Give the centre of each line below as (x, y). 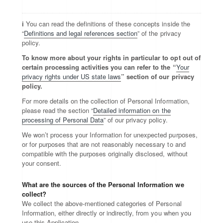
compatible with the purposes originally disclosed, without (105, 154)
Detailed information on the (132, 110)
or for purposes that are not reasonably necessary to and (104, 144)
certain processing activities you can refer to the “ (99, 67)
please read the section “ (58, 110)
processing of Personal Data (63, 120)
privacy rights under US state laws (72, 76)
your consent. (42, 163)
